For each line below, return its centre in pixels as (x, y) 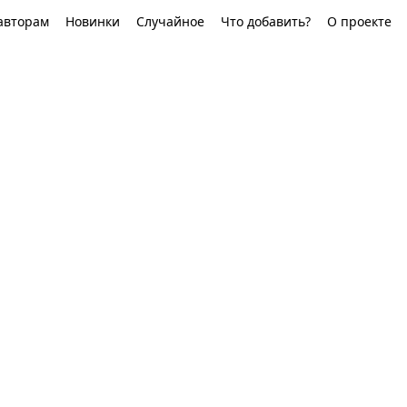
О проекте (359, 21)
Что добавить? (266, 21)
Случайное (170, 21)
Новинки (93, 21)
